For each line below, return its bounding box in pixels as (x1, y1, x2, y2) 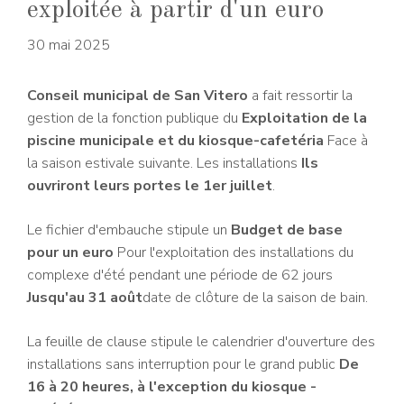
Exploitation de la (238, 108, 367, 129)
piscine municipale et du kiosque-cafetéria (27, 131, 324, 151)
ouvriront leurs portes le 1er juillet (27, 176, 272, 197)
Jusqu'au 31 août (27, 288, 142, 308)
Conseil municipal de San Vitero (27, 86, 252, 106)
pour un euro (27, 243, 114, 263)
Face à (324, 131, 368, 151)
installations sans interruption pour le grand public (27, 354, 339, 375)
